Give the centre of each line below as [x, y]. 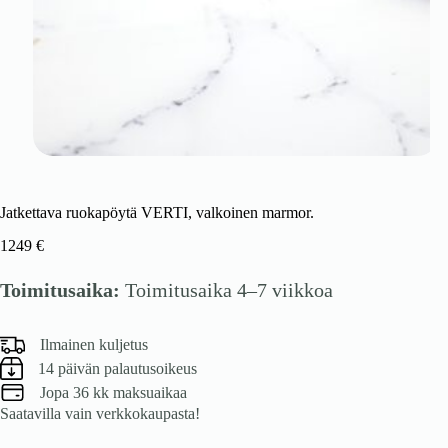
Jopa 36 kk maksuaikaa [113, 392]
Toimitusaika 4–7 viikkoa [226, 290]
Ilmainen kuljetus [94, 344]
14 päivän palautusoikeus [117, 368]
